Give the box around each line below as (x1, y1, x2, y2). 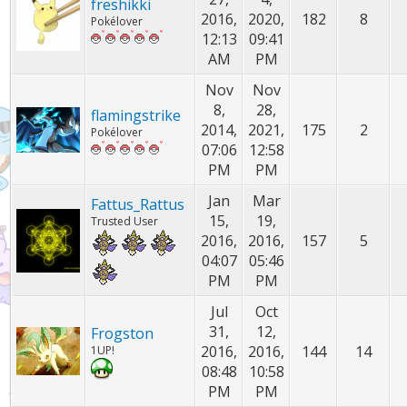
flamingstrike (91, 105, 182, 125)
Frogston (91, 323, 154, 343)
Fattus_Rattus (91, 194, 185, 214)
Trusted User (91, 213, 159, 229)
